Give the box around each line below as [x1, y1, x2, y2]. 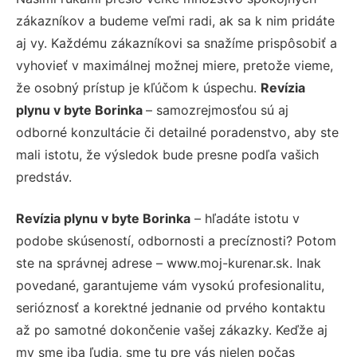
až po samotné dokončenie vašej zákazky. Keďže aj [16, 321, 328, 338]
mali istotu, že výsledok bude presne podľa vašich [16, 146, 319, 163]
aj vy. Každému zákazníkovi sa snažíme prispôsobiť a [16, 34, 337, 51]
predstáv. [16, 168, 72, 185]
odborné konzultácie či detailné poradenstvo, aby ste [16, 124, 339, 140]
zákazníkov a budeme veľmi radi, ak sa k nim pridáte [16, 12, 335, 29]
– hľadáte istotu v [190, 210, 300, 226]
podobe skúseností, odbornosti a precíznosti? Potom [16, 232, 336, 249]
